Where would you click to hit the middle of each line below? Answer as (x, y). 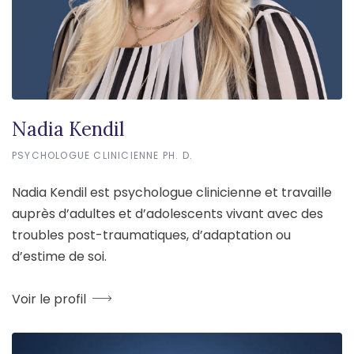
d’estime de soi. (59, 256)
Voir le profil (49, 299)
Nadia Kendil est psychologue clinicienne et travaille (172, 192)
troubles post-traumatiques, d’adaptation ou (151, 235)
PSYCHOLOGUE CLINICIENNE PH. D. (103, 156)
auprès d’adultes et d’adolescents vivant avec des (168, 213)
